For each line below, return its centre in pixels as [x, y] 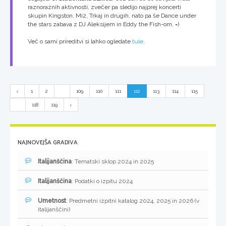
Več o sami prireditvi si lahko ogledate [80, 41]
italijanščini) [54, 209]
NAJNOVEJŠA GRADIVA [48, 143]
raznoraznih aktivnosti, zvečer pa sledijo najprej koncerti [104, 7]
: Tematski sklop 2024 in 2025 [113, 161]
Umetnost [52, 201]
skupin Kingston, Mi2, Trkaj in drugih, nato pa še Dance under [112, 16]
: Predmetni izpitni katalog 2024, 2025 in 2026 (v [133, 201]
